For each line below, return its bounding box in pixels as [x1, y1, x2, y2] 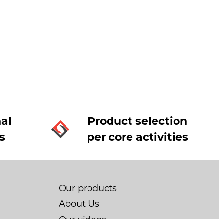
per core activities [87, 131, 188, 144]
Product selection [88, 114, 188, 128]
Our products [58, 183, 117, 194]
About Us [58, 198, 99, 209]
